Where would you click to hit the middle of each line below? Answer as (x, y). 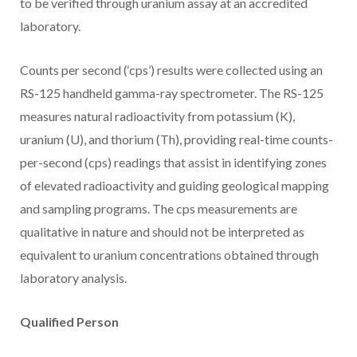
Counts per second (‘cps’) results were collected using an (171, 70)
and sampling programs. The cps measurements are (159, 209)
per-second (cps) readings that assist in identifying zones (173, 163)
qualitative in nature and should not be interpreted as (162, 232)
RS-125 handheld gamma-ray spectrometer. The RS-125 (172, 93)
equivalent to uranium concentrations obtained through (169, 255)
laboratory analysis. (73, 278)
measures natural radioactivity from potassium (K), (157, 116)
